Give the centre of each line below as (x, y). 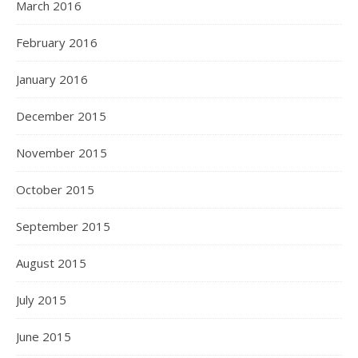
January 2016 (52, 80)
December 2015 (61, 116)
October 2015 (55, 190)
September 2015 (63, 227)
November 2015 (62, 153)
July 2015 (41, 300)
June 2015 (44, 337)
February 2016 (57, 43)
